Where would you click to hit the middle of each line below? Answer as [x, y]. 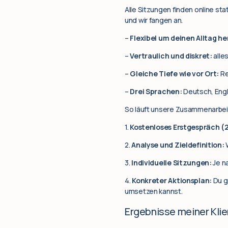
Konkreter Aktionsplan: [172, 181]
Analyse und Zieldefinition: [178, 145]
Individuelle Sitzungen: [172, 163]
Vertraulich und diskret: [171, 56]
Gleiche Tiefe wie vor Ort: [175, 74]
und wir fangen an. [154, 20]
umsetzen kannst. [154, 191]
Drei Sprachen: [156, 92]
